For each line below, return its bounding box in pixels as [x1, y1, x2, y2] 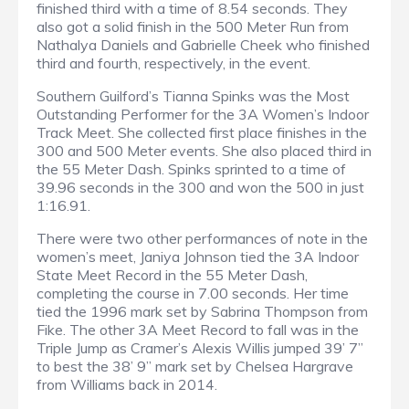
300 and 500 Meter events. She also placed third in [37, 142, 372, 161]
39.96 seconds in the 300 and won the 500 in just [37, 178, 364, 197]
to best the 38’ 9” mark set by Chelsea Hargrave [37, 357, 353, 376]
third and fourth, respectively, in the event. [37, 54, 310, 73]
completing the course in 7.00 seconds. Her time [37, 284, 349, 303]
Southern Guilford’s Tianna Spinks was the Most [37, 87, 350, 106]
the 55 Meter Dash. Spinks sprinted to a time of [37, 160, 346, 179]
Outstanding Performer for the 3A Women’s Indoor [37, 105, 369, 124]
